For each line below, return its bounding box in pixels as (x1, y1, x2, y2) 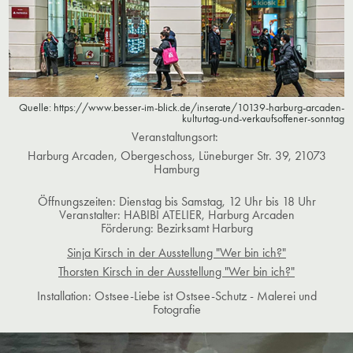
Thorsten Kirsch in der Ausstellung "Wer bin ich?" (58, 264, 295, 280)
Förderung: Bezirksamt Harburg (100, 221, 253, 236)
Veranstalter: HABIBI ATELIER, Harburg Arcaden (58, 207, 295, 223)
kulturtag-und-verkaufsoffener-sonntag (181, 112, 344, 126)
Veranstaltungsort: (132, 129, 221, 145)
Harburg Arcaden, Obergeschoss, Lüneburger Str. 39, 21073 (27, 148, 326, 164)
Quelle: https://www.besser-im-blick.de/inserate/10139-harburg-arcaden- (18, 101, 344, 115)
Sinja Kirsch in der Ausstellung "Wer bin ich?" (67, 245, 286, 261)
